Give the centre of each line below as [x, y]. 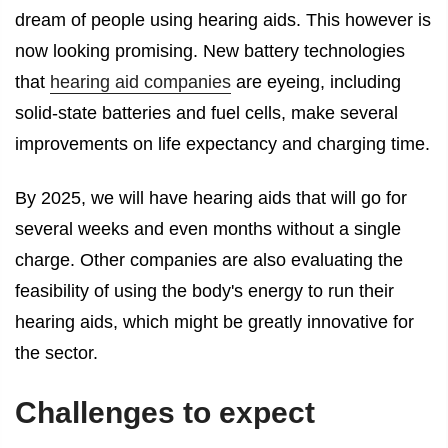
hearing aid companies [140, 81]
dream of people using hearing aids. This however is [223, 19]
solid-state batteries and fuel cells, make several [206, 112]
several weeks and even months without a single [208, 229]
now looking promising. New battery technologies [210, 50]
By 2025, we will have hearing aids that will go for [211, 198]
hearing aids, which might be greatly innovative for [214, 322]
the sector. [56, 353]
